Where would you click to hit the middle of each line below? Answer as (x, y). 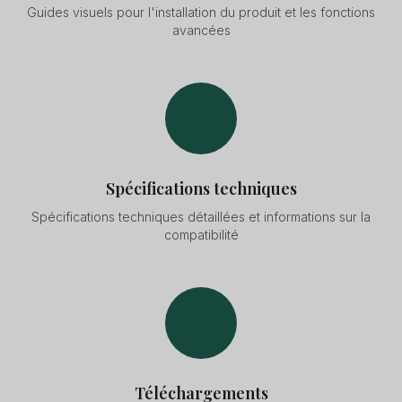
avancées (201, 30)
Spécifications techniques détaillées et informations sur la (201, 217)
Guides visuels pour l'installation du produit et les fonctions (201, 12)
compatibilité (201, 235)
